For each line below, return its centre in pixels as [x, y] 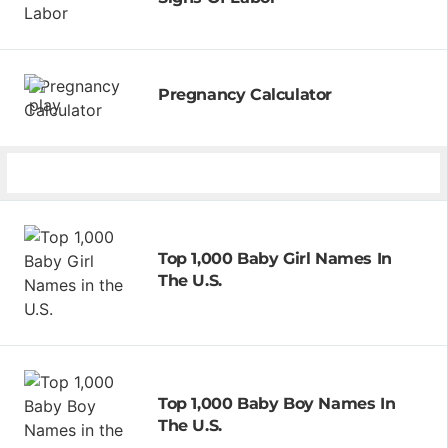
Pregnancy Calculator [245, 94]
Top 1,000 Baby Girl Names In [275, 258]
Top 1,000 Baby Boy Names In [277, 403]
